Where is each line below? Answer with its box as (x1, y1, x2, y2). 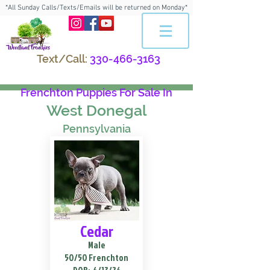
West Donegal (46, 101, 147, 119)
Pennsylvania (62, 122, 131, 135)
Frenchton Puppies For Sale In (20, 86, 172, 99)
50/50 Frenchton (64, 251, 128, 264)
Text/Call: (36, 52, 87, 65)
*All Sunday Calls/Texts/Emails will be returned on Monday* (5, 4, 187, 12)
